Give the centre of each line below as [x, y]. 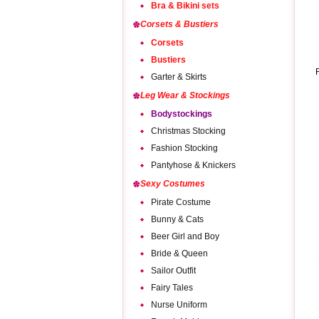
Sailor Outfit [173, 271]
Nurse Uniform [179, 305]
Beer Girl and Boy [185, 236]
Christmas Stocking [188, 131]
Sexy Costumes [173, 184]
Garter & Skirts [179, 77]
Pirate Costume [181, 202]
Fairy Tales [172, 288]
